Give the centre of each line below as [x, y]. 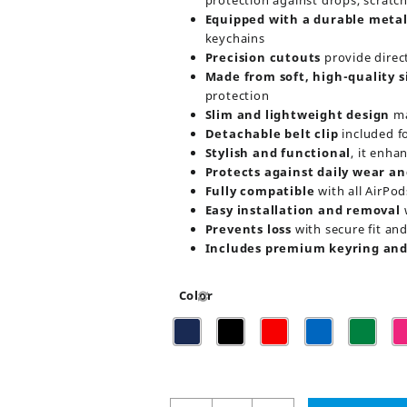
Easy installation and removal [303, 210]
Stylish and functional [278, 153]
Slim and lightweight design [298, 114]
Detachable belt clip [272, 134]
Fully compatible [260, 191]
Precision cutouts [263, 57]
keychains [235, 38]
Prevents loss [248, 229]
